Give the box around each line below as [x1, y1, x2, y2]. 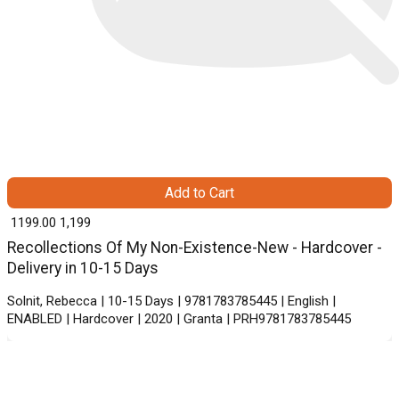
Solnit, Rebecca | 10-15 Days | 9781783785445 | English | [7, 292, 336, 309]
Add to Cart [165, 183, 234, 201]
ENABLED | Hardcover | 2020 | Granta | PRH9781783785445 [7, 310, 351, 327]
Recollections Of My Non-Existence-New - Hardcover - [7, 238, 382, 256]
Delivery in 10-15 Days [7, 258, 159, 277]
